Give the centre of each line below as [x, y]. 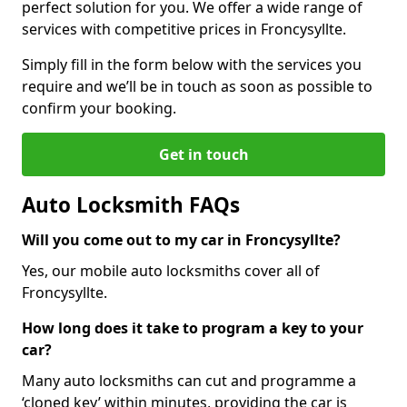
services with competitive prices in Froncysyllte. [184, 29]
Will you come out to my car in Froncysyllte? [181, 239]
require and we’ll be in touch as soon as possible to [197, 86]
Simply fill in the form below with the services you [192, 64]
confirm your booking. [99, 108]
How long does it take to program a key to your [193, 328]
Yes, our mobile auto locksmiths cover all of [171, 270]
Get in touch [203, 154]
